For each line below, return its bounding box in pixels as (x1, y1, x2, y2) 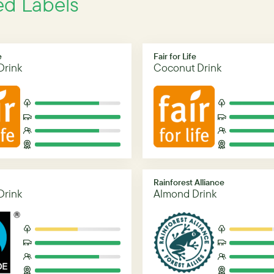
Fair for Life (154, 51, 196, 62)
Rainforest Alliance (154, 177, 224, 188)
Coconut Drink (154, 61, 221, 75)
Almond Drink (154, 187, 217, 201)
